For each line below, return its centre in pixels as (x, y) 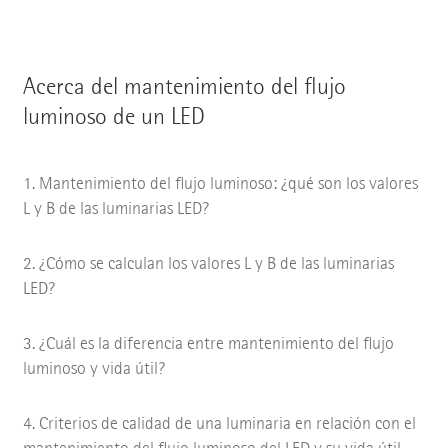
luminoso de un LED (113, 116)
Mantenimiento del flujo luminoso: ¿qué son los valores (228, 184)
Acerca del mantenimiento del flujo (184, 86)
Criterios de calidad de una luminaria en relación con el (227, 424)
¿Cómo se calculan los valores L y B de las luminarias (216, 264)
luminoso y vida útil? (93, 369)
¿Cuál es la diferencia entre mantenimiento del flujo (216, 344)
